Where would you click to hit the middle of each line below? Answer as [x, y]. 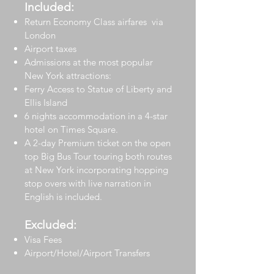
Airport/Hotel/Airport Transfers [87, 253]
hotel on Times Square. [72, 129]
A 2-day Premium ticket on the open [98, 143]
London [40, 35]
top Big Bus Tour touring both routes [98, 156]
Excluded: [50, 225]
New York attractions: [68, 76]
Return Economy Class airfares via [94, 22]
